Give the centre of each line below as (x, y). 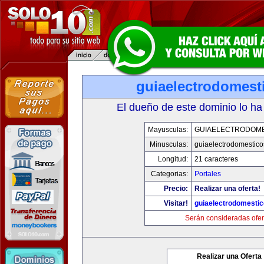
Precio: (176, 189)
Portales (208, 174)
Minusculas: (169, 144)
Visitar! (176, 203)
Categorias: (169, 174)
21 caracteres (216, 159)
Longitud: (173, 159)
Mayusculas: (168, 130)
